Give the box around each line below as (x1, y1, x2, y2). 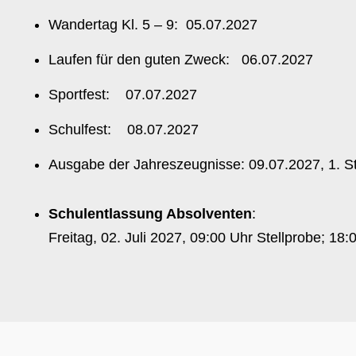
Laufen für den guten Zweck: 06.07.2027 (48, 52, 313, 68)
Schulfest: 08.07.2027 (48, 122, 199, 137)
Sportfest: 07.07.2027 (48, 87, 197, 103)
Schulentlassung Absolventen (48, 205, 252, 222)
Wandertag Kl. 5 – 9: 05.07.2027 (48, 17, 257, 33)
